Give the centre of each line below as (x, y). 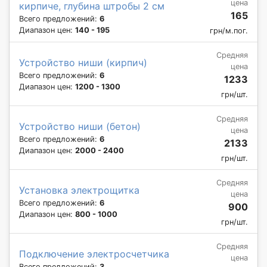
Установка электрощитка (79, 190)
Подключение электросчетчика (94, 254)
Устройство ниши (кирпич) (83, 62)
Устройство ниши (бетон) (80, 126)
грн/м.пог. (229, 30)
